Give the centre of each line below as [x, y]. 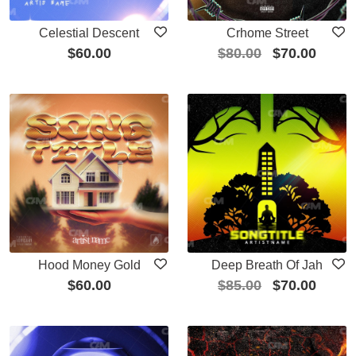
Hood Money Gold [89, 265]
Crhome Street [267, 33]
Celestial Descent [89, 33]
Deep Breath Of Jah [267, 265]
